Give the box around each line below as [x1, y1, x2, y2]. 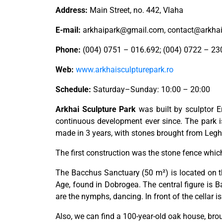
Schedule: [55, 85, 91, 95]
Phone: [55, 45, 81, 55]
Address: [55, 5, 88, 15]
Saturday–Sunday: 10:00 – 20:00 [91, 85, 210, 95]
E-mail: [55, 25, 81, 35]
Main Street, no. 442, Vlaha [88, 5, 183, 15]
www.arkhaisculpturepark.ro [76, 65, 173, 75]
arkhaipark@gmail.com [83, 25, 164, 35]
